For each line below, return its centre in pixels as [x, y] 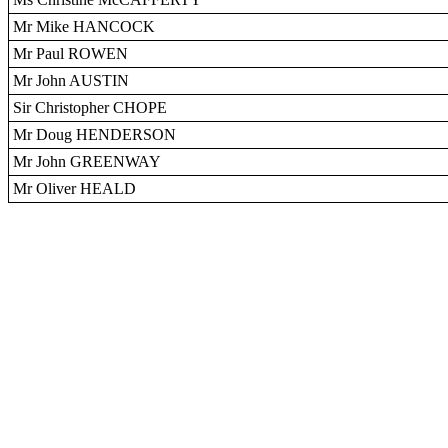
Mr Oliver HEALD [74, 188]
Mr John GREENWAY [87, 161]
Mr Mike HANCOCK [84, 26]
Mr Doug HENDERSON [94, 134]
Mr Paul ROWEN [70, 53]
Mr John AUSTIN [71, 80]
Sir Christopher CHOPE [90, 107]
